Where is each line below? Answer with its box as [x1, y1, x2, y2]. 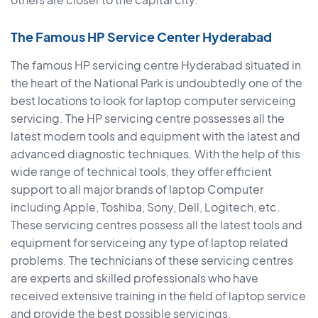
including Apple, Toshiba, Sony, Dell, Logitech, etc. [11, 199, 280, 215]
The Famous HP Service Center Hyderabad [11, 28, 272, 45]
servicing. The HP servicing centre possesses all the [11, 111, 285, 126]
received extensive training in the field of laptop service [11, 288, 306, 304]
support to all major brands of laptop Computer [11, 182, 263, 197]
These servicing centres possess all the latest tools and [11, 217, 302, 233]
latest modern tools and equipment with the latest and [11, 128, 300, 144]
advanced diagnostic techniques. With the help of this [11, 146, 300, 162]
